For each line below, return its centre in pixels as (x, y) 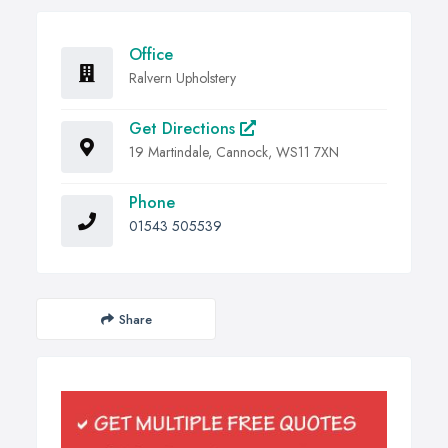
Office (151, 55)
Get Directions (184, 129)
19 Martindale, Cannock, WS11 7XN (234, 152)
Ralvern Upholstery (182, 78)
